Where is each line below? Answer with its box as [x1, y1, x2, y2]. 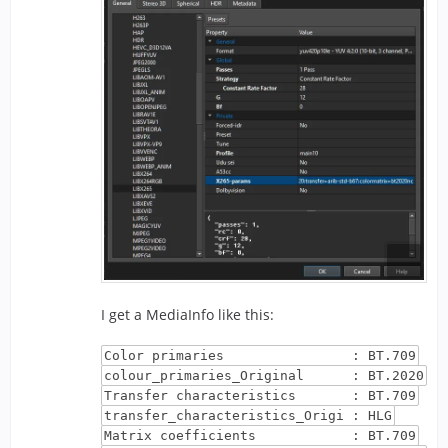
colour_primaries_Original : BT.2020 [103, 368, 424, 384]
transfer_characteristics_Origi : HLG [103, 408, 392, 424]
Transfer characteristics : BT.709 [103, 388, 416, 404]
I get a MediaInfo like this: [101, 305, 274, 325]
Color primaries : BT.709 [103, 348, 416, 364]
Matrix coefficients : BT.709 [103, 428, 416, 444]
